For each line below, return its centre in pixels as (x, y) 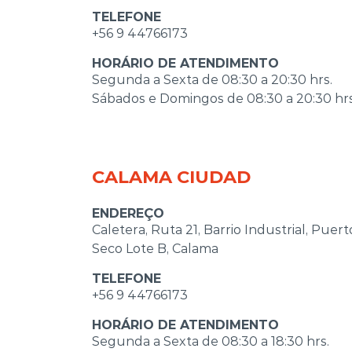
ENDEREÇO (128, 213)
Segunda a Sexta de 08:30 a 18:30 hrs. (211, 341)
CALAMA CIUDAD (171, 176)
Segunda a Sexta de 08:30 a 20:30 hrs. (212, 79)
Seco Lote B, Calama (155, 248)
